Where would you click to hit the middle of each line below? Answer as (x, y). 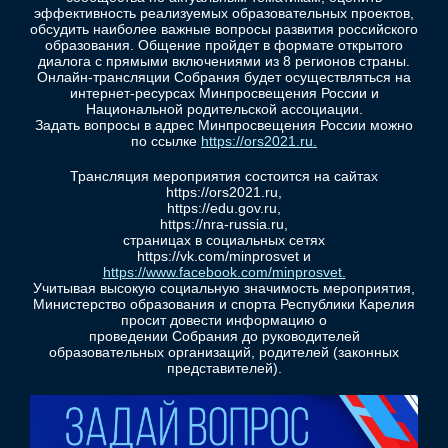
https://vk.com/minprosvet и (224, 256)
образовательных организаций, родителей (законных (224, 352)
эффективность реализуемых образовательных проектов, (224, 13)
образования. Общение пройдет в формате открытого (224, 45)
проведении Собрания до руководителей (224, 336)
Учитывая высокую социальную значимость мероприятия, (224, 288)
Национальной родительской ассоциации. (224, 109)
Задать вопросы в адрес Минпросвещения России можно (224, 125)
